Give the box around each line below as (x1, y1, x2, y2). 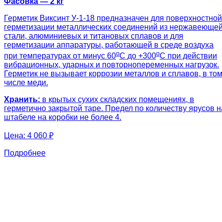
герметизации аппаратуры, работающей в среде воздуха (4, 40, 214, 49)
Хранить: (4, 95, 40, 104)
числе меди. (4, 78, 48, 87)
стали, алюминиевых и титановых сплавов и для (4, 31, 183, 40)
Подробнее (4, 148, 46, 157)
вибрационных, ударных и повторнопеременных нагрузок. (4, 60, 219, 69)
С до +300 (119, 51, 156, 60)
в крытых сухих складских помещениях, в (40, 95, 194, 104)
